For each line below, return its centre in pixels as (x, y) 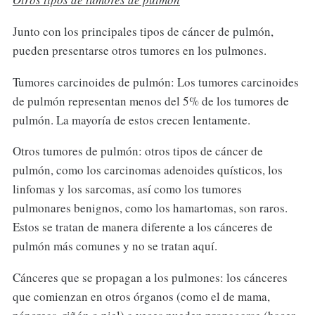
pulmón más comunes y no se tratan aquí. (115, 246)
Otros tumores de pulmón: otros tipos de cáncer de (137, 151)
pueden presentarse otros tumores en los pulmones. (139, 50)
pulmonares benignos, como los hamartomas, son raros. (150, 208)
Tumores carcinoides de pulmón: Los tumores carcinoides (155, 82)
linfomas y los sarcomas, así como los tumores (127, 189)
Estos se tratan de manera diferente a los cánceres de (142, 227)
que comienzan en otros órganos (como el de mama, (141, 297)
